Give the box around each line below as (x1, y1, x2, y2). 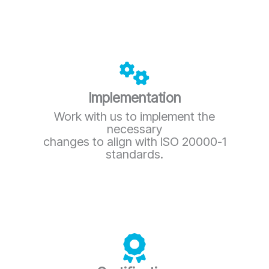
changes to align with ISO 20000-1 (43, 134, 226, 149)
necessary (107, 121, 162, 136)
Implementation (88, 89, 181, 106)
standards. (106, 147, 163, 162)
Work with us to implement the (54, 109, 215, 124)
